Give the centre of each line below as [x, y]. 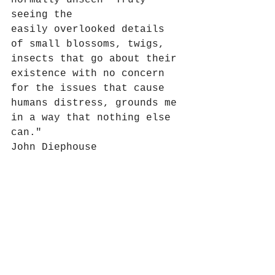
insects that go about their [97, 59]
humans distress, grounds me [97, 103]
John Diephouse [54, 148]
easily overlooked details [91, 30]
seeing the [45, 15]
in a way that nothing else [94, 118]
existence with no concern [91, 74]
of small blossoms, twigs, [91, 45]
